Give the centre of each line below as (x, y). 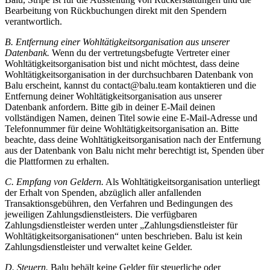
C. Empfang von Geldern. (54, 181)
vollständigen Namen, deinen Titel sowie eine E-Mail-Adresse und (131, 118)
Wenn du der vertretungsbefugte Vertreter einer (140, 52)
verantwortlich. (33, 21)
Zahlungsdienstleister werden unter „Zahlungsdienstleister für (121, 225)
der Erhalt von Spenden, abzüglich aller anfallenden (103, 192)
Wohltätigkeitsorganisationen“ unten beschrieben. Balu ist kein (124, 236)
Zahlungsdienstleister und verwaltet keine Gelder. (99, 246)
